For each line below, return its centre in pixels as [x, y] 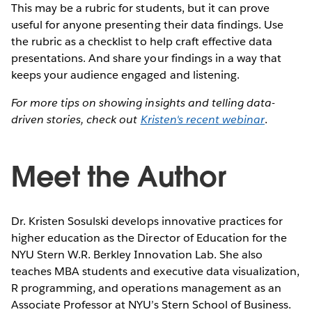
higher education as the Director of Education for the [149, 237]
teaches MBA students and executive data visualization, [156, 271]
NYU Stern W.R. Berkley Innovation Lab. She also [137, 254]
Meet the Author [119, 177]
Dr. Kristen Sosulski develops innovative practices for [147, 221]
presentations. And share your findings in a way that [146, 58]
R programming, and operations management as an [146, 288]
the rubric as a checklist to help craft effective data [142, 41]
